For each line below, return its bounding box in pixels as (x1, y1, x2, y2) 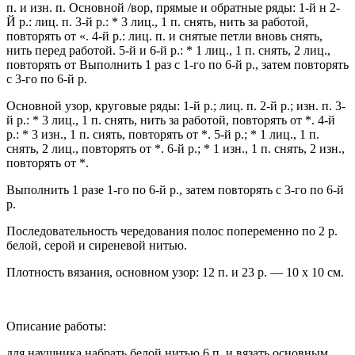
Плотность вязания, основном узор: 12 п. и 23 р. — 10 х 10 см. (6, 265, 344, 280)
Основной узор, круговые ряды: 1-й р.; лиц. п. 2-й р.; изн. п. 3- (6, 99, 345, 113)
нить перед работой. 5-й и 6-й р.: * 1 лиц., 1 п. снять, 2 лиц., (6, 44, 330, 58)
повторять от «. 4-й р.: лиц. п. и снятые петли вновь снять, (6, 29, 323, 44)
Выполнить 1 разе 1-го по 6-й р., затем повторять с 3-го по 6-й (6, 183, 344, 197)
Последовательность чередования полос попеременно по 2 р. (6, 224, 338, 239)
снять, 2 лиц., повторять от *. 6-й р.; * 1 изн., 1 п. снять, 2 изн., (6, 142, 345, 156)
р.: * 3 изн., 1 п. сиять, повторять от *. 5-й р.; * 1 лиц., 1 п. (6, 128, 319, 142)
